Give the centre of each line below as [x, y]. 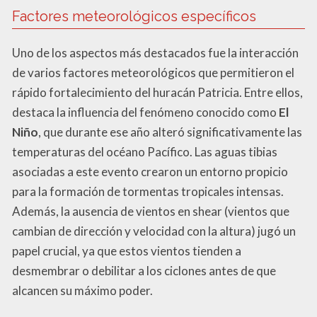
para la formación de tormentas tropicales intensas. [148, 191]
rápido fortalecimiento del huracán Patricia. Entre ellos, [157, 92]
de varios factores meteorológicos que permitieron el [153, 72]
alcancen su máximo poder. [82, 290]
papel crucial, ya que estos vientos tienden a [127, 250]
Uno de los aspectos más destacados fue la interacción [155, 52]
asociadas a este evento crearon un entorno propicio [150, 171]
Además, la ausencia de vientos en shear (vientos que [151, 211]
